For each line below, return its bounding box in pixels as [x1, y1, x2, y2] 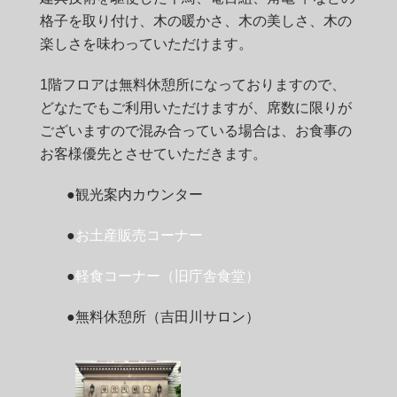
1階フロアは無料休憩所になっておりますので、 [40, 76, 346, 92]
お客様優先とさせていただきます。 [40, 145, 267, 161]
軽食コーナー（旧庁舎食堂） [75, 268, 260, 284]
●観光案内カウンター [66, 186, 203, 202]
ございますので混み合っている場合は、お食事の [40, 122, 352, 138]
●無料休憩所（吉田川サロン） [66, 308, 260, 324]
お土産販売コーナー [75, 227, 203, 243]
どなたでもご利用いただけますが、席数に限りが [40, 99, 352, 115]
